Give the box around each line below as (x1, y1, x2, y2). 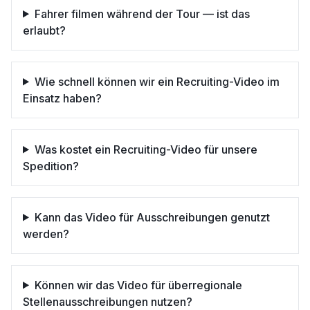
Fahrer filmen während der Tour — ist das (34, 6, 250, 21)
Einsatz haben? (23, 91, 102, 105)
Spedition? (23, 158, 79, 173)
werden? (23, 226, 69, 241)
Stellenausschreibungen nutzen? (23, 294, 192, 309)
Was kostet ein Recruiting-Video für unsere (34, 142, 257, 156)
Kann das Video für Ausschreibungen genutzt (34, 210, 270, 224)
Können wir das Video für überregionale (34, 277, 242, 292)
